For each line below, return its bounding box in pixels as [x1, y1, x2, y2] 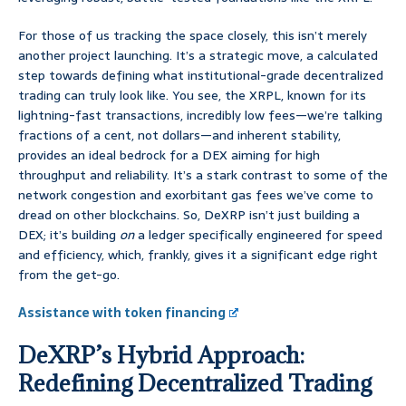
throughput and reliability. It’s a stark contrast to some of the [18, 165, 388, 186]
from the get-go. [18, 265, 120, 285]
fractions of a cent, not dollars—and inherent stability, [18, 125, 341, 146]
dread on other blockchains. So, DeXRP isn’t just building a [18, 205, 360, 226]
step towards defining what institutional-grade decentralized [18, 65, 383, 86]
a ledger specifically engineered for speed [134, 225, 382, 246]
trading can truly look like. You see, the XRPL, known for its [18, 85, 366, 106]
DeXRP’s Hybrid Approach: [18, 340, 304, 371]
